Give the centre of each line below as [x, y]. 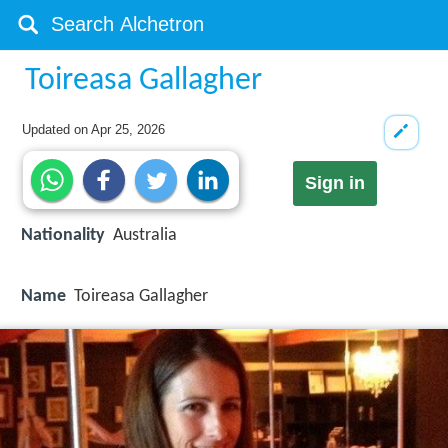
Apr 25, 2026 [128, 129]
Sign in [334, 183]
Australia [145, 236]
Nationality [63, 236]
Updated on [57, 129]
